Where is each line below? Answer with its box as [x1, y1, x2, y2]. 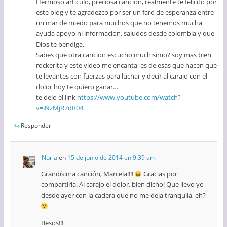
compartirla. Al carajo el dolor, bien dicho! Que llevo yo [41, 180, 204, 190]
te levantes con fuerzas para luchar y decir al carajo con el [36, 71, 208, 81]
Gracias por [142, 169, 178, 179]
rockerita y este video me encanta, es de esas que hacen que [36, 61, 217, 70]
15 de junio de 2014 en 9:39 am [67, 153, 156, 162]
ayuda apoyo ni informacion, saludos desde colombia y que [36, 29, 215, 39]
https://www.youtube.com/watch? [77, 93, 181, 102]
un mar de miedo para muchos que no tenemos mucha [36, 18, 203, 28]
